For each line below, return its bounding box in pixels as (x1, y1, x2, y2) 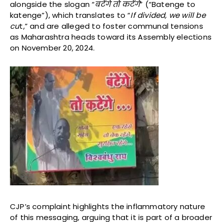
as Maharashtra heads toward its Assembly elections (10, 31, 212, 42)
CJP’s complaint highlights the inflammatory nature (10, 201, 206, 212)
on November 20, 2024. (10, 42, 95, 53)
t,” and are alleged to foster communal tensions (19, 20, 203, 31)
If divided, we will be (130, 9, 206, 20)
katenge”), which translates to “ (10, 9, 131, 20)
